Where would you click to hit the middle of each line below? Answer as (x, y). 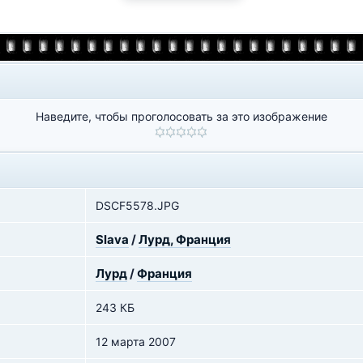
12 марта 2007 (136, 342)
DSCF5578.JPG (137, 205)
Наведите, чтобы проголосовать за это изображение (181, 116)
